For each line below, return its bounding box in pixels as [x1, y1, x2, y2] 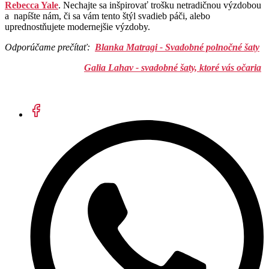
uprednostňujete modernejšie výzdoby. [5, 22, 150, 32]
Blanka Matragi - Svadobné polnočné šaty [95, 42, 259, 53]
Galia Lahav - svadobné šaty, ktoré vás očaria [84, 62, 261, 73]
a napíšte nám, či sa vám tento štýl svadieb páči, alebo [5, 11, 210, 22]
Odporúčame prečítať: [5, 42, 95, 53]
